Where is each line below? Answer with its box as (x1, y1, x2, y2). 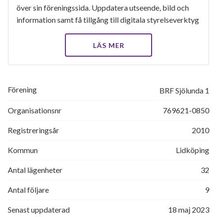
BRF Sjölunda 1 (159, 86, 209, 95)
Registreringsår (8, 125, 59, 135)
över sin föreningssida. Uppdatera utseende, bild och (16, 3, 189, 12)
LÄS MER (93, 41, 124, 49)
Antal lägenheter (8, 165, 62, 174)
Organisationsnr (8, 106, 62, 115)
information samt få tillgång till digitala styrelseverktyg (16, 15, 199, 24)
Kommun (8, 145, 38, 155)
